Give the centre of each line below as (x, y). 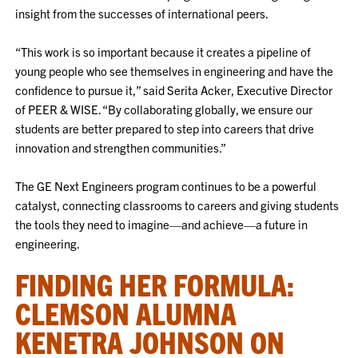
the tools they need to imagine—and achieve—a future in (162, 224)
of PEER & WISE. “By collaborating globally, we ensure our (164, 109)
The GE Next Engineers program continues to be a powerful (166, 186)
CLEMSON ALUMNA (126, 312)
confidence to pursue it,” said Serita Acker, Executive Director (174, 90)
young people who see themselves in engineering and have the (175, 71)
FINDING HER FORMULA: (155, 284)
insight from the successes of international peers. (142, 13)
